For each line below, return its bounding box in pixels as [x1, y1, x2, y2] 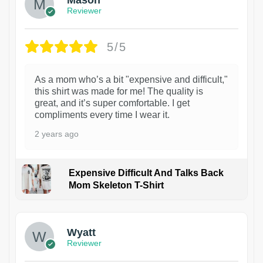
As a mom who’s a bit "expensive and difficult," [35, 75, 228, 85]
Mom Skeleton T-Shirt [68, 180, 164, 191]
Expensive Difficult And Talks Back [68, 168, 224, 178]
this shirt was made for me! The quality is [35, 86, 203, 97]
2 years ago [35, 129, 79, 139]
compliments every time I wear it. [35, 110, 170, 120]
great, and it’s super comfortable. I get [35, 98, 190, 109]
